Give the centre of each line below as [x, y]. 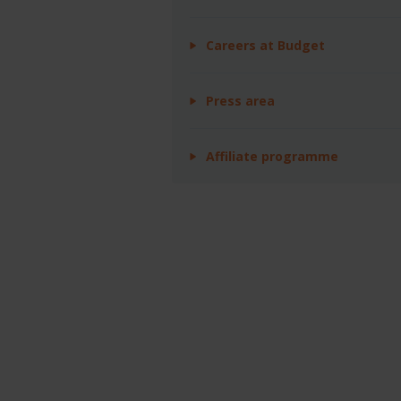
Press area [240, 100]
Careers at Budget [265, 45]
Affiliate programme [272, 156]
